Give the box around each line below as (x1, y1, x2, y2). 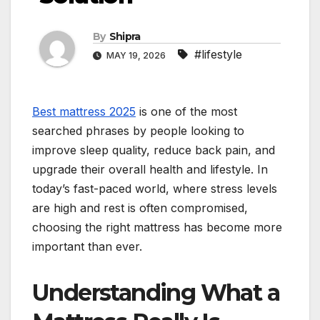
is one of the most (136, 104, 237, 119)
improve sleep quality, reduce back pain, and (32, 143, 275, 158)
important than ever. (32, 239, 146, 254)
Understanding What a (32, 279, 279, 307)
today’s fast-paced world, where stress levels (32, 181, 277, 196)
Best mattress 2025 (32, 104, 136, 119)
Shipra (109, 30, 141, 44)
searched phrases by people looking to (32, 124, 244, 139)
